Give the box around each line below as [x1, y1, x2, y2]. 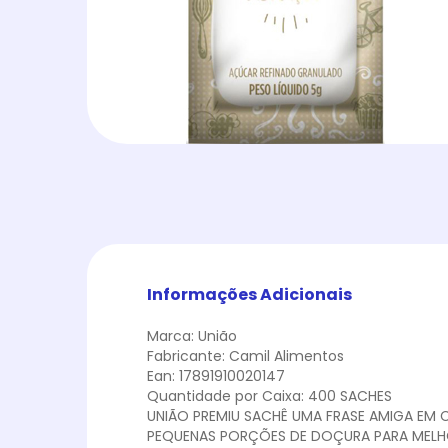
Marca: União [147, 326, 237, 346]
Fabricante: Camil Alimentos [147, 346, 344, 366]
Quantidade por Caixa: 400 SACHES [147, 386, 392, 406]
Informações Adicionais [147, 283, 352, 306]
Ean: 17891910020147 [147, 366, 285, 386]
